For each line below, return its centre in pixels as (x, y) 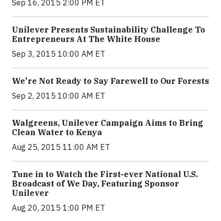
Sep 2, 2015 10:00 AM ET (58, 96)
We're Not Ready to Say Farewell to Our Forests (110, 81)
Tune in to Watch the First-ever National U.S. (105, 174)
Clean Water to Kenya (57, 132)
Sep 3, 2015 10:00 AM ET (58, 54)
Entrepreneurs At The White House (86, 39)
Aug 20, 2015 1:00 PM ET (58, 208)
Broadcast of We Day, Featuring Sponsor (95, 184)
